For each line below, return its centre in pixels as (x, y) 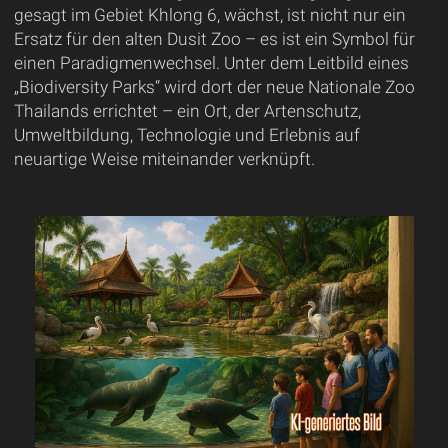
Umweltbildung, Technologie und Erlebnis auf (186, 134)
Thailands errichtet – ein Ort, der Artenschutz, (187, 110)
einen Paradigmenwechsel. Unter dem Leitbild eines (211, 62)
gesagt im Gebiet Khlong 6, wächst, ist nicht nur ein (209, 14)
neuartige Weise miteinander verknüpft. (164, 158)
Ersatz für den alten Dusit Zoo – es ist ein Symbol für (214, 38)
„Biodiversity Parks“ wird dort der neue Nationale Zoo (214, 86)
